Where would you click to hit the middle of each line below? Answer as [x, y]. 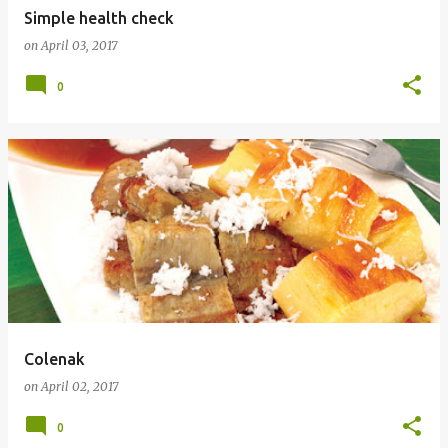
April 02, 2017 [79, 386]
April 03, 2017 [79, 45]
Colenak [54, 359]
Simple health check [99, 18]
